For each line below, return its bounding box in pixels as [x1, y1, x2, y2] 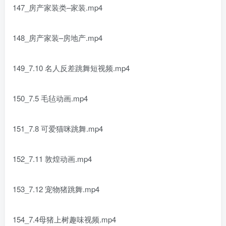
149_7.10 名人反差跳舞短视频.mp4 [13, 63, 130, 73]
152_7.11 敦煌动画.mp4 [13, 153, 92, 164]
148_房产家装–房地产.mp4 [13, 32, 102, 43]
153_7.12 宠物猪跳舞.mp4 [13, 184, 99, 194]
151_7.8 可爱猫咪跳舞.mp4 [13, 123, 103, 134]
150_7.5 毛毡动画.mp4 [13, 93, 88, 103]
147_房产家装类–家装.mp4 [13, 2, 102, 13]
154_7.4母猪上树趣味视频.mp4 [13, 214, 116, 224]
